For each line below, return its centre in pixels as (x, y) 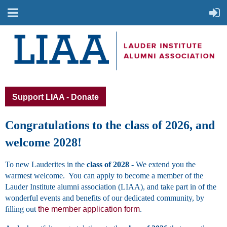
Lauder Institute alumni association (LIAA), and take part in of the (111, 187)
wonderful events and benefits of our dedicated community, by (105, 198)
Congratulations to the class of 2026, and (110, 125)
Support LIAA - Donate (55, 97)
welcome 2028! (43, 143)
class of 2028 (108, 165)
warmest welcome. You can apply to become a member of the (104, 176)
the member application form (89, 209)
